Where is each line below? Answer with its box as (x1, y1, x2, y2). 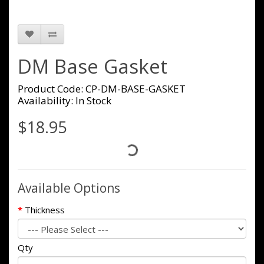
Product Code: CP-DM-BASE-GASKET (18, 82, 186, 95)
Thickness (25, 204, 65, 216)
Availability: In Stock (18, 94, 111, 107)
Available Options (18, 180, 120, 196)
